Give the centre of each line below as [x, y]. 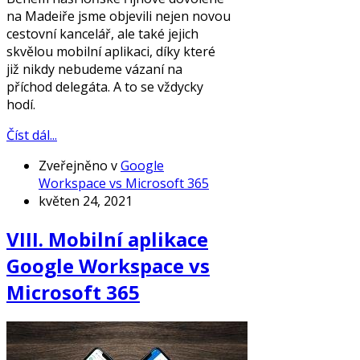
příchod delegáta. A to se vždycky [105, 87]
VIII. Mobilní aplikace [107, 239]
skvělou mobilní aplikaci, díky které [111, 52]
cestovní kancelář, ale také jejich [102, 34]
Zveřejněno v [78, 166]
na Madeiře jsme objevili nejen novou [119, 16]
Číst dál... [32, 135]
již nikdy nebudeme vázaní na [94, 70]
